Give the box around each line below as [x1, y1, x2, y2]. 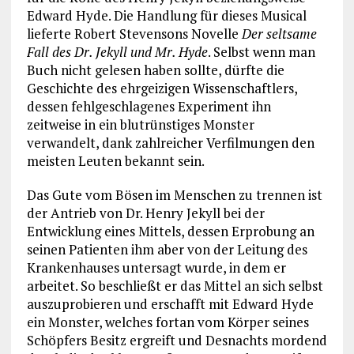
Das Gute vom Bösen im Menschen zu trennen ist [26, 185, 322, 204]
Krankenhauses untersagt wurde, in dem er [26, 258, 286, 277]
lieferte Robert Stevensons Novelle [26, 24, 242, 43]
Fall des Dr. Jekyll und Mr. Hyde [26, 42, 208, 61]
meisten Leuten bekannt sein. [26, 151, 205, 170]
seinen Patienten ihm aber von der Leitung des [26, 239, 307, 258]
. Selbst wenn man [207, 42, 315, 61]
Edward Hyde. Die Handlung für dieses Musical [26, 6, 307, 24]
